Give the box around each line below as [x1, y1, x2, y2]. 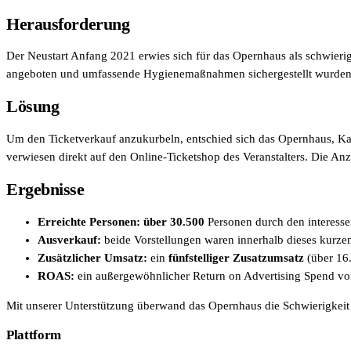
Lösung [6, 96, 60, 117]
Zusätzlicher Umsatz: [38, 251, 147, 264]
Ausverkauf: [38, 233, 101, 246]
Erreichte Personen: [38, 215, 140, 228]
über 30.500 [143, 215, 204, 228]
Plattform [6, 327, 61, 342]
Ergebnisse [6, 179, 85, 200]
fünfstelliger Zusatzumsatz [168, 251, 304, 264]
